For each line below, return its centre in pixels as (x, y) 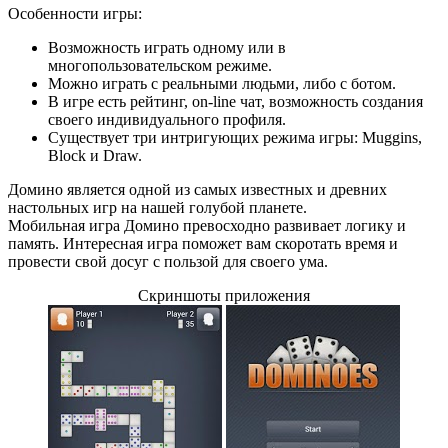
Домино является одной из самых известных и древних (197, 189)
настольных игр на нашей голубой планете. (157, 207)
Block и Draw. (95, 155)
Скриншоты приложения (224, 295)
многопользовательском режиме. (160, 65)
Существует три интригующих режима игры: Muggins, (235, 137)
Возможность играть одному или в (167, 47)
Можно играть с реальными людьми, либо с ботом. (222, 83)
